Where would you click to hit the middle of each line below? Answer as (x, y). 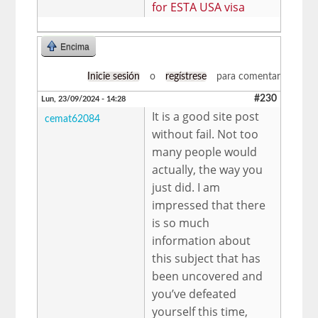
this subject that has (207, 258)
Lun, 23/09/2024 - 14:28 (84, 99)
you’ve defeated (194, 294)
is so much (181, 223)
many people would (205, 152)
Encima (75, 46)
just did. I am (186, 187)
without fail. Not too (205, 134)
